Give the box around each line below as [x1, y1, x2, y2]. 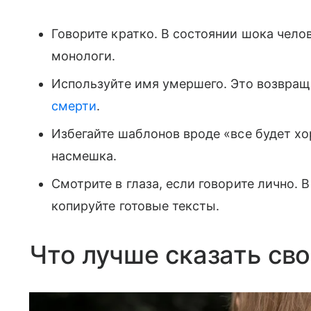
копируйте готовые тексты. [51, 198, 220, 213]
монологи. [51, 48, 116, 63]
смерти [51, 98, 97, 113]
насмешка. [51, 148, 117, 163]
